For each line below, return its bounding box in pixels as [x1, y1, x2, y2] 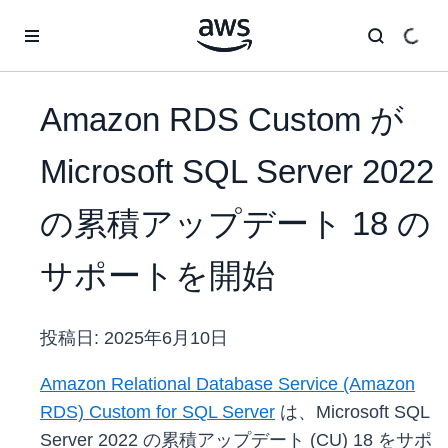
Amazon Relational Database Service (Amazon [40, 374, 415, 395]
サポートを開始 [40, 257, 275, 295]
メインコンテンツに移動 [9, 12, 163, 28]
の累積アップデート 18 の [40, 205, 431, 243]
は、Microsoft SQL [275, 402, 429, 423]
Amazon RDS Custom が [40, 101, 404, 139]
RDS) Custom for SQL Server [40, 402, 275, 423]
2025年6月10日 [104, 328, 228, 349]
